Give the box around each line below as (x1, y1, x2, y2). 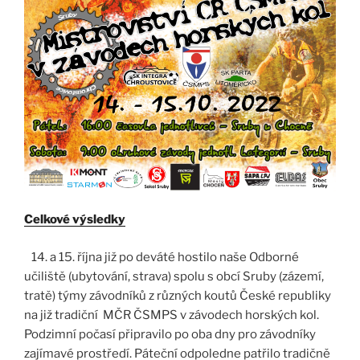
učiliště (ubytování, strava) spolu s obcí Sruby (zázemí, (24, 268, 324, 284)
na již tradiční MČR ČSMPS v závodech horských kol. (24, 307, 319, 322)
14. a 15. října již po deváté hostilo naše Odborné (24, 249, 299, 264)
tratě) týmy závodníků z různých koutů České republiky (24, 288, 331, 303)
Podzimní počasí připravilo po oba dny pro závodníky (24, 326, 316, 342)
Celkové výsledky (24, 212, 125, 227)
